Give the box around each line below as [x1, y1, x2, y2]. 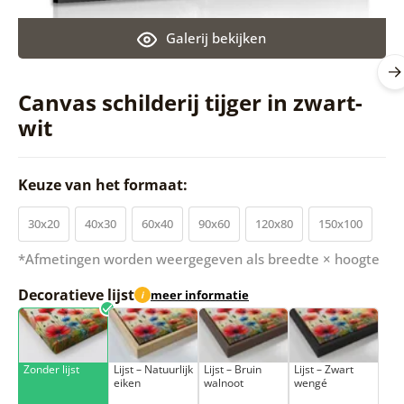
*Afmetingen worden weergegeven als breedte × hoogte [17, 249, 380, 268]
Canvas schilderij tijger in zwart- [17, 87, 363, 117]
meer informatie [150, 287, 249, 304]
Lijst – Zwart [293, 361, 353, 377]
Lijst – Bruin [203, 361, 262, 377]
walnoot [203, 374, 243, 390]
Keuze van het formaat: [17, 174, 191, 195]
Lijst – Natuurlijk [113, 361, 193, 377]
